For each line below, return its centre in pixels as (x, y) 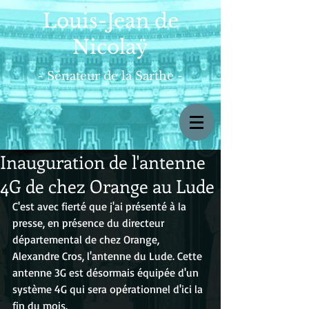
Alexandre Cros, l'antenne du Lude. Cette (109, 256)
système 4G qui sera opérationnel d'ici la (109, 289)
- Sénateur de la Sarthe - (110, 76)
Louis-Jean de (110, 21)
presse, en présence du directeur (90, 223)
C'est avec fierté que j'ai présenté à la (101, 206)
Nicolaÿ (110, 47)
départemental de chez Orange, (87, 239)
